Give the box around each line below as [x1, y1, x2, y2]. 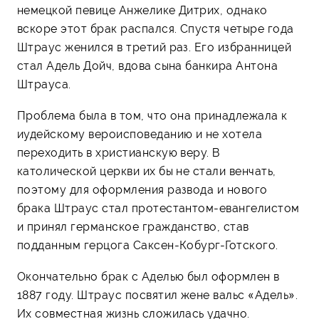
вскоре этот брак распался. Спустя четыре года [17, 21, 294, 36]
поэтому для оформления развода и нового [17, 182, 268, 197]
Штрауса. [17, 77, 71, 91]
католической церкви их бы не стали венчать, [17, 164, 276, 178]
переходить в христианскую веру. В [17, 145, 221, 159]
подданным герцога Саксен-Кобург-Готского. [17, 238, 278, 252]
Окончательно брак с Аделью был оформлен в [17, 269, 280, 283]
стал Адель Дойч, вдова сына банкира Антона [17, 58, 278, 73]
